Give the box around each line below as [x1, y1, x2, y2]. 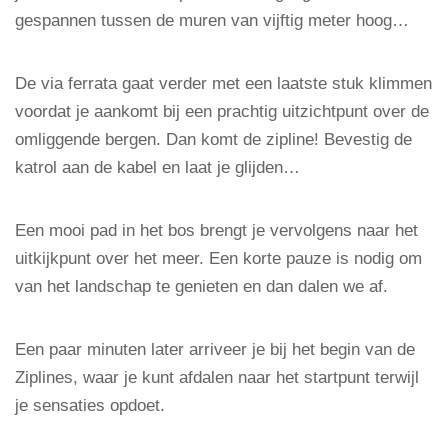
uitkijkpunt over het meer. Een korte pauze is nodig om [15, 248, 422, 268]
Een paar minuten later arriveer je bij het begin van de [15, 339, 415, 359]
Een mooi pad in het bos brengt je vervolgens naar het [15, 220, 418, 240]
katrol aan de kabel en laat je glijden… [15, 157, 300, 177]
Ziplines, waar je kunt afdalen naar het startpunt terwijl [15, 367, 419, 387]
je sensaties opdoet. [15, 395, 165, 415]
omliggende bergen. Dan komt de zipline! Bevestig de [15, 129, 412, 149]
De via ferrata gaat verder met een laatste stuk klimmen [15, 73, 432, 93]
